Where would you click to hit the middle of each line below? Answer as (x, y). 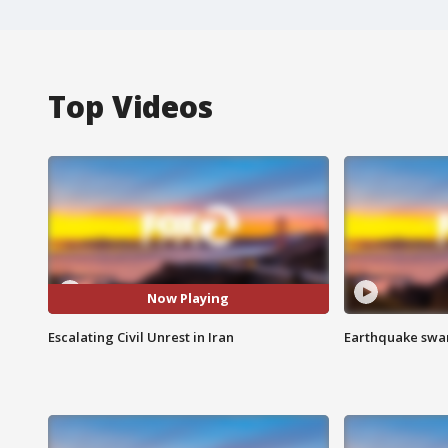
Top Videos (130, 106)
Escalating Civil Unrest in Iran (141, 336)
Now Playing (188, 298)
